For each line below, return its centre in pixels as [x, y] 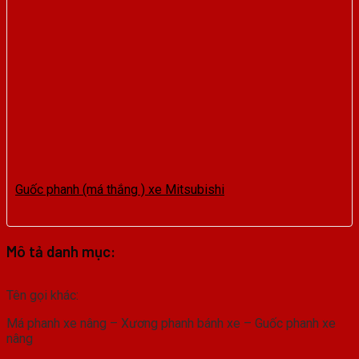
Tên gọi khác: [42, 296]
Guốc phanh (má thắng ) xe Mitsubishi [120, 189]
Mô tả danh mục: [61, 251]
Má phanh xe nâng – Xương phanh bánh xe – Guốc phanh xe [171, 324]
